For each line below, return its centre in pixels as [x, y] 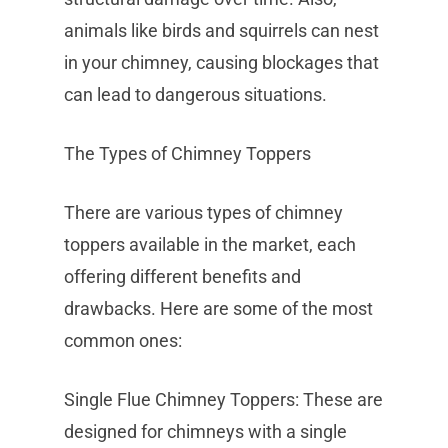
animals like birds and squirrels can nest [221, 30]
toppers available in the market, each [210, 244]
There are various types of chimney [203, 212]
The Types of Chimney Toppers [187, 153]
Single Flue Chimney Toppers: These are [223, 399]
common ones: [123, 340]
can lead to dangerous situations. [195, 94]
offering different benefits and [182, 276]
